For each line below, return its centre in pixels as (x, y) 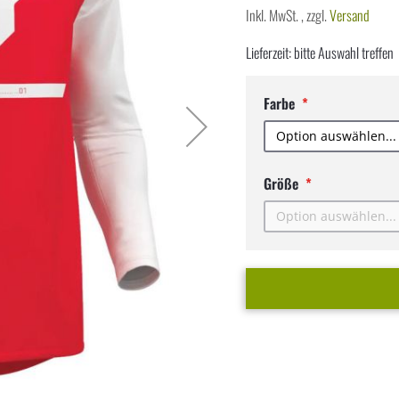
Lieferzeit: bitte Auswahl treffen (320, 52)
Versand (350, 15)
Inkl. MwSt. (274, 15)
